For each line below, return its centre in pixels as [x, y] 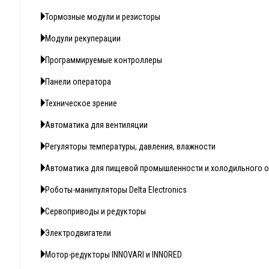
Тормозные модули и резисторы [103, 17]
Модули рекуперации [83, 39]
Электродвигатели [78, 233]
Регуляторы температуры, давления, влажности [130, 147]
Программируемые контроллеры [104, 60]
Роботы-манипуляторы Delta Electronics [116, 190]
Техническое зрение [81, 104]
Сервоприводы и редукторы [95, 212]
